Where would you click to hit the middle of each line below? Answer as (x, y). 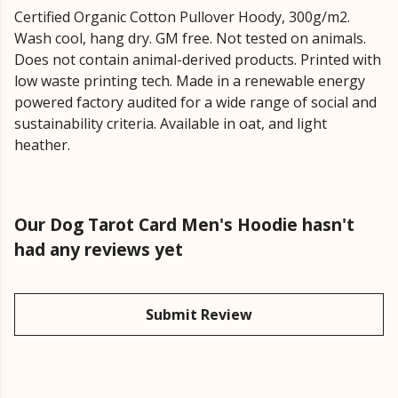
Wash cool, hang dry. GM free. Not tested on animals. (190, 39)
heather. (42, 145)
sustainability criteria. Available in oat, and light (171, 124)
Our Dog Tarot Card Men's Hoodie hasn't (184, 225)
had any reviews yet (99, 250)
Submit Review (199, 315)
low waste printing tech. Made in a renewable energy (190, 81)
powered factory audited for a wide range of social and (195, 103)
